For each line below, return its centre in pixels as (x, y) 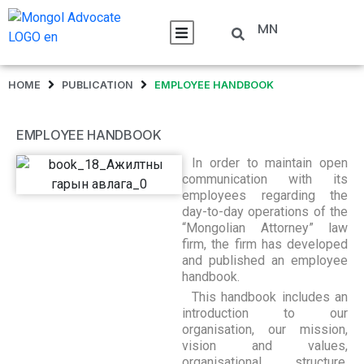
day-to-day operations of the (265, 212)
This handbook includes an (270, 297)
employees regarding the (265, 195)
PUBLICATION (97, 84)
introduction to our (265, 313)
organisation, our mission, (265, 329)
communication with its (265, 179)
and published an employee (265, 260)
